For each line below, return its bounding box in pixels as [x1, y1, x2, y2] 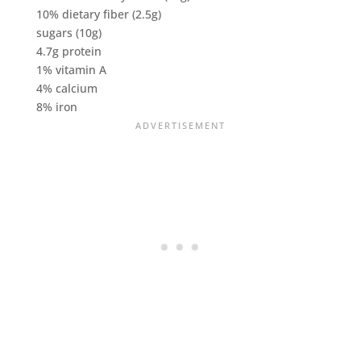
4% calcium [35, 80, 98, 96]
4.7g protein [35, 43, 102, 59]
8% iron [35, 98, 77, 114]
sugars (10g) [35, 24, 102, 40]
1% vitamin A [35, 61, 106, 77]
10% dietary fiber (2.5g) [35, 6, 161, 22]
